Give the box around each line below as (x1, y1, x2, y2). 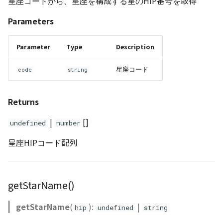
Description (116, 42, 154, 51)
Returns (8, 96, 39, 108)
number (56, 118, 81, 127)
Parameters (8, 15, 54, 27)
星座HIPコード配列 (8, 136, 77, 148)
